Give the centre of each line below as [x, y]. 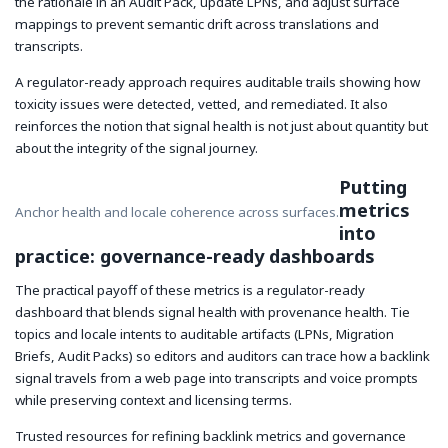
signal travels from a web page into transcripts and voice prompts [216, 377]
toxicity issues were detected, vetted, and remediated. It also [201, 104]
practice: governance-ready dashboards [195, 256]
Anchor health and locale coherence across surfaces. [177, 211]
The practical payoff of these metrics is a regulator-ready [190, 289]
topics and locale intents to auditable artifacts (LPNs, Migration [204, 333]
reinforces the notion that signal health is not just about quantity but [221, 126]
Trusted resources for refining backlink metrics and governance [210, 435]
